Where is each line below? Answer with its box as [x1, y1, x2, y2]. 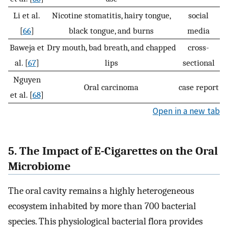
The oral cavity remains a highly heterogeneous [8, 185, 194, 197]
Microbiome [8, 159, 71, 173]
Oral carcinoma [84, 82, 138, 92]
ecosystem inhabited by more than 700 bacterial [8, 201, 196, 212]
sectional [182, 58, 215, 68]
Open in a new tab [153, 105, 220, 117]
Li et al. [13, 10, 40, 20]
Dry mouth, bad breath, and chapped [46, 42, 176, 52]
